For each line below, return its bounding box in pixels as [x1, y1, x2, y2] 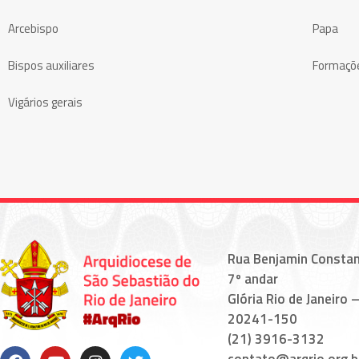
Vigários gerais [8, 93, 83, 112]
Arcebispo [8, 19, 58, 38]
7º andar [228, 268, 279, 290]
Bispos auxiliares [8, 56, 95, 75]
